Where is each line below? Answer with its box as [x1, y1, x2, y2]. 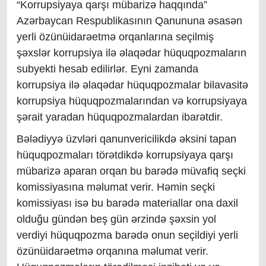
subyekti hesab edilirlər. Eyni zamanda [17, 63, 198, 75]
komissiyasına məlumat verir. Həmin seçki [17, 181, 215, 193]
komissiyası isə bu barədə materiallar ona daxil [17, 197, 238, 209]
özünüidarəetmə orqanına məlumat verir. [17, 245, 208, 257]
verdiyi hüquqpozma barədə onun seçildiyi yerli [17, 229, 238, 241]
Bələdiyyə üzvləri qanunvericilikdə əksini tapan [17, 133, 236, 145]
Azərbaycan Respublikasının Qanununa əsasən [17, 15, 242, 27]
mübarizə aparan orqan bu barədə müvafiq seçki [17, 165, 246, 177]
